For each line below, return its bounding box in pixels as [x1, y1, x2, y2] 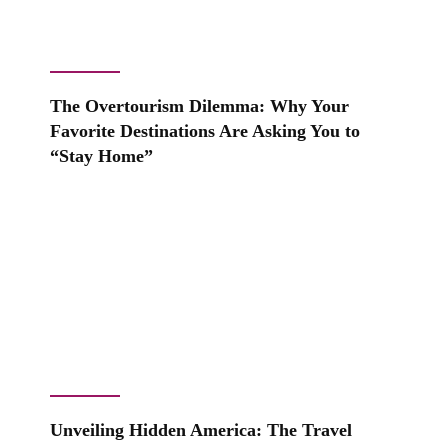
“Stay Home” [50, 145, 153, 166]
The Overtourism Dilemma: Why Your [50, 95, 349, 116]
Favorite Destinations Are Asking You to [50, 120, 360, 141]
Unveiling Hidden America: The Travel [50, 419, 352, 440]
